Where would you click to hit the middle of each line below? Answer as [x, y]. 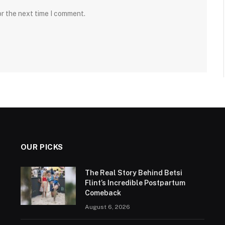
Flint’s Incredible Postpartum [135, 183]
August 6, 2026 [107, 207]
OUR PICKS [42, 147]
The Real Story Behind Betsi [133, 173]
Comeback [103, 193]
